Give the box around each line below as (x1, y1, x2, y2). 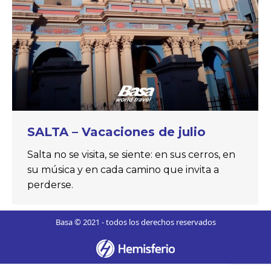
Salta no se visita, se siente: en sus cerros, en (27, 149, 235, 160)
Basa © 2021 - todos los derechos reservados (55, 217, 216, 227)
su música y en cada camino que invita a (27, 164, 219, 175)
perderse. (27, 179, 73, 191)
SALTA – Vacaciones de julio (27, 125, 206, 139)
